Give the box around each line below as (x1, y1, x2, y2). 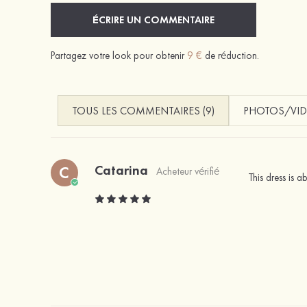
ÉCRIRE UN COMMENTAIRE (92, 12, 214, 27)
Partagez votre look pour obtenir (50, 48, 187, 62)
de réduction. (201, 48, 259, 62)
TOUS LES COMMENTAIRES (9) (71, 103, 214, 118)
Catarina (94, 160, 148, 179)
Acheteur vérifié (156, 164, 219, 178)
